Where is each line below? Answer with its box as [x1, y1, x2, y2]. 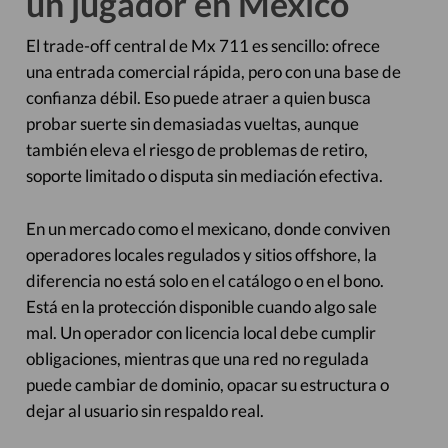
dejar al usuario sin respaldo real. [25, 400, 264, 421]
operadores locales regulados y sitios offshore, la [25, 244, 377, 265]
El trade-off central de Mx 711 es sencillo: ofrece [25, 35, 380, 56]
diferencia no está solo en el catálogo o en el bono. [25, 270, 384, 291]
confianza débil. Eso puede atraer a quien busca [25, 87, 371, 108]
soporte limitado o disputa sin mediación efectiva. [25, 165, 383, 186]
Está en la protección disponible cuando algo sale [25, 296, 377, 317]
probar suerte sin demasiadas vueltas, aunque [25, 113, 359, 134]
